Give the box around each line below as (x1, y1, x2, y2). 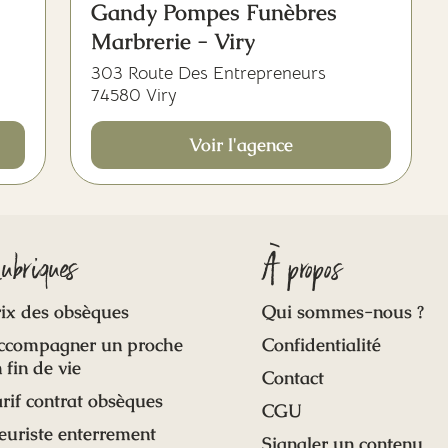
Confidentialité (261, 333, 381, 356)
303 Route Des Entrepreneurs (91, 62, 326, 84)
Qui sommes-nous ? (261, 300, 424, 323)
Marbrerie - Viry (91, 27, 255, 56)
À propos (261, 246, 344, 294)
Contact (261, 366, 324, 389)
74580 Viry (91, 84, 177, 106)
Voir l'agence (189, 133, 293, 156)
